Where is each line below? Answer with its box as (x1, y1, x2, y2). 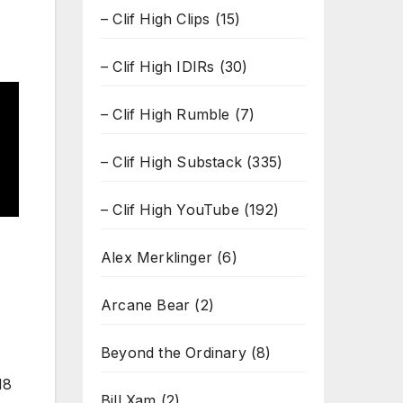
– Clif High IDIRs (101, 58, 215, 76)
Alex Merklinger (101, 248, 212, 266)
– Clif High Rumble (101, 105, 230, 123)
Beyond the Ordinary (101, 344, 246, 362)
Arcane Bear (101, 296, 191, 314)
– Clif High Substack (101, 153, 242, 171)
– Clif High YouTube (101, 201, 239, 219)
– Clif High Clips (101, 10, 210, 28)
